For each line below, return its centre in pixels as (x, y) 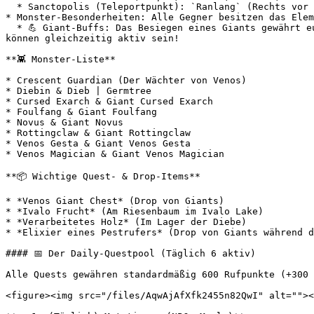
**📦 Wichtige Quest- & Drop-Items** (103, 176)
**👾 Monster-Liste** (61, 59)
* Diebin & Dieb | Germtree (78, 91)
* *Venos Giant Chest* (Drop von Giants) (115, 201)
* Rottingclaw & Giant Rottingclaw (98, 133)
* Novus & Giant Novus (64, 122)
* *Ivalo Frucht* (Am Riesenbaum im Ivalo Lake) (135, 211)
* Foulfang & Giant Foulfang (81, 112)
